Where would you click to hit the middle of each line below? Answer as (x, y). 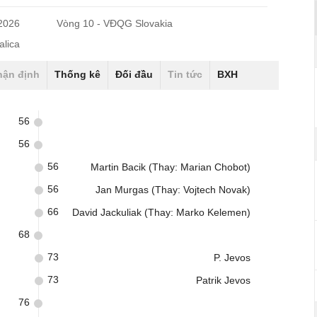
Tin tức (185, 74)
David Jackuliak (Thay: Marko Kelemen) (161, 212)
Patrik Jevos (223, 280)
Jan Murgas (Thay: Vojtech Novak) (173, 190)
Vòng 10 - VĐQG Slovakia (115, 23)
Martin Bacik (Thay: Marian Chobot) (171, 167)
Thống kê (77, 74)
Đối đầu (134, 74)
